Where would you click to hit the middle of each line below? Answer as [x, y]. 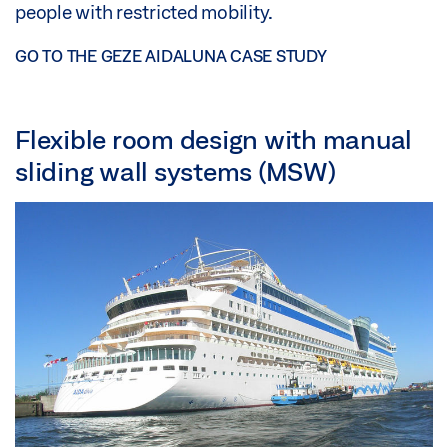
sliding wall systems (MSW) [175, 171]
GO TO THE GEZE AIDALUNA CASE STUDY [171, 56]
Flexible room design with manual [213, 139]
